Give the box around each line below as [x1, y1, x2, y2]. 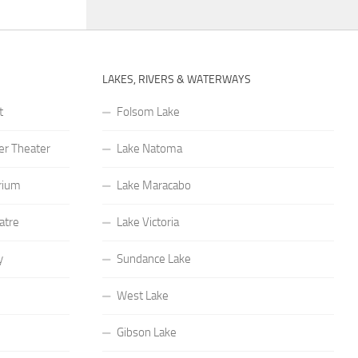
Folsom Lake [116, 104, 180, 119]
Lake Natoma [116, 141, 182, 156]
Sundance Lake [116, 251, 191, 266]
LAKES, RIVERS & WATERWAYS [101, 72, 251, 86]
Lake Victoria [116, 214, 179, 229]
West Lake [116, 288, 169, 303]
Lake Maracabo [116, 177, 191, 193]
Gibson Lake [116, 324, 177, 340]
